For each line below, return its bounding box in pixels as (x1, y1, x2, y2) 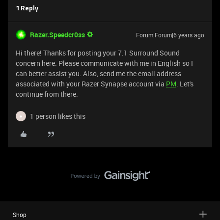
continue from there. (16, 89, 78, 99)
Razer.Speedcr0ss (30, 30, 85, 39)
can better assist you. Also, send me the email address (16, 69, 181, 78)
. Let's (176, 79, 193, 88)
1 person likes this (30, 111, 85, 121)
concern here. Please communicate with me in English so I (16, 58, 193, 68)
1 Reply (16, 5, 38, 12)
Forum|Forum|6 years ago (136, 31, 204, 39)
